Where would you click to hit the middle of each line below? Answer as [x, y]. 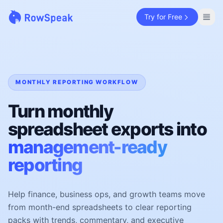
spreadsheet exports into [107, 129]
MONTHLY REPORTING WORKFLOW [77, 82]
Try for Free [163, 17]
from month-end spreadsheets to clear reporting [100, 207]
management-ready [87, 147]
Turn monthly [60, 111]
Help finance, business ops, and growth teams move [107, 194]
